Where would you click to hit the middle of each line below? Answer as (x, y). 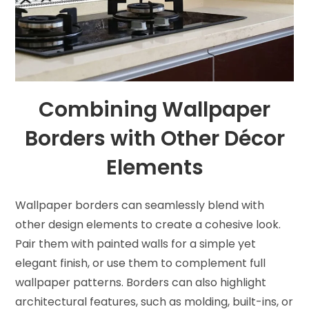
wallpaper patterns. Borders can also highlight (141, 283)
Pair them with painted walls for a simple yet (136, 244)
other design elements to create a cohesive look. (148, 225)
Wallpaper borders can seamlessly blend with (140, 206)
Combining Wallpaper (154, 110)
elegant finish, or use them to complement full (141, 263)
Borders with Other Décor (154, 139)
